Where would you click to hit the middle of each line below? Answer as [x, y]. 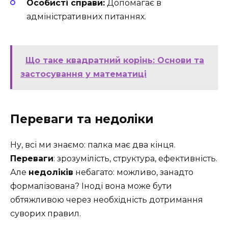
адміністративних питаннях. [86, 16]
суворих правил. [46, 213]
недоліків [51, 172]
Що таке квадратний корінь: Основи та [115, 60]
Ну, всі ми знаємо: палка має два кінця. [93, 145]
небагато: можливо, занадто [133, 172]
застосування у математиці [83, 74]
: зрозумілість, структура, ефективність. [135, 158]
